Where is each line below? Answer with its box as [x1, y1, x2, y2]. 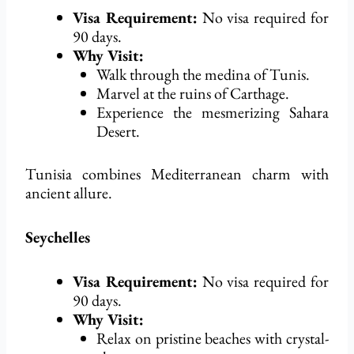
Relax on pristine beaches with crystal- [96, 328, 329, 349]
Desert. [96, 121, 141, 142]
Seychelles [25, 227, 91, 248]
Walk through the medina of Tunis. [96, 64, 311, 85]
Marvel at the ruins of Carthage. [96, 83, 290, 104]
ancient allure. [25, 183, 113, 204]
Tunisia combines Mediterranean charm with [25, 164, 329, 185]
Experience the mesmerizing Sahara [96, 102, 329, 123]
